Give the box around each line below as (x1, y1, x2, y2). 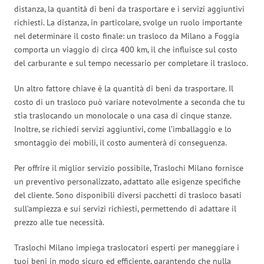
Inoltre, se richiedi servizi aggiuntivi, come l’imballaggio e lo (14, 123, 232, 134)
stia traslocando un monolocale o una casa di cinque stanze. (14, 110, 231, 121)
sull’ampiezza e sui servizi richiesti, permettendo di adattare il (14, 203, 236, 214)
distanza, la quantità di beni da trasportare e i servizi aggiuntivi (14, 3, 245, 14)
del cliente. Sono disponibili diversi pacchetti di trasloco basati (14, 189, 242, 200)
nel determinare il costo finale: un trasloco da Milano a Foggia (14, 30, 239, 41)
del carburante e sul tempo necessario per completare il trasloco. (14, 57, 248, 68)
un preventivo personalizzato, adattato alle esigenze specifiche (14, 176, 240, 187)
